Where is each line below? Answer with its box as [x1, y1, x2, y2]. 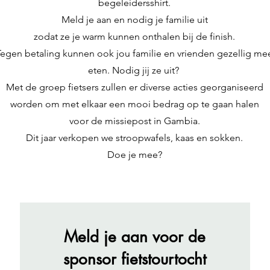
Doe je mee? [107, 149, 162, 160]
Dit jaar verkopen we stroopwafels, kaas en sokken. [26, 132, 243, 143]
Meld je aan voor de [64, 227, 206, 247]
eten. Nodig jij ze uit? [87, 64, 181, 76]
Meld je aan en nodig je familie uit [61, 14, 208, 25]
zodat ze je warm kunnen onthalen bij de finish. [34, 31, 235, 42]
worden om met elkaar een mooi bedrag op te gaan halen [10, 98, 259, 110]
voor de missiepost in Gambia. [69, 115, 200, 127]
